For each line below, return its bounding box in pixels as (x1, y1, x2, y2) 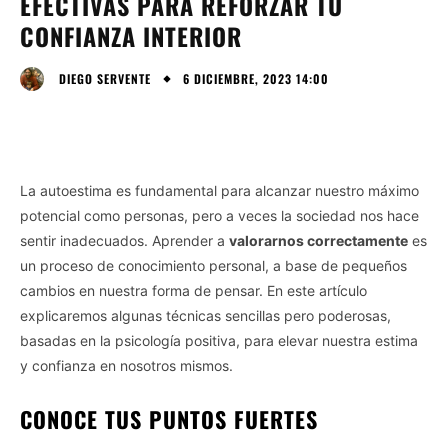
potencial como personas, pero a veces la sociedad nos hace (20, 206, 419, 224)
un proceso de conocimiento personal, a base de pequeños (20, 256, 407, 274)
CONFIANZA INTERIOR (20, 17, 242, 54)
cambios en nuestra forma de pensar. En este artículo (20, 281, 367, 299)
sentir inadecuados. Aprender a (20, 231, 229, 249)
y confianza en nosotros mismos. (20, 356, 233, 374)
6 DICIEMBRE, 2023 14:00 (183, 69, 329, 87)
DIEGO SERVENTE (59, 69, 151, 87)
